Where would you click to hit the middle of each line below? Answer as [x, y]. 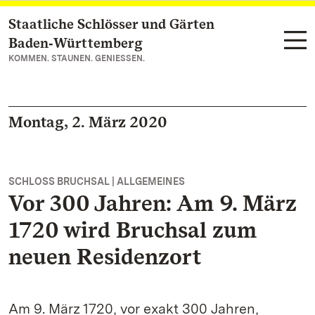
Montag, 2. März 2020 [88, 122]
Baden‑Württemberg [76, 43]
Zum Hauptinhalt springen [95, 25]
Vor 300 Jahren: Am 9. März [153, 203]
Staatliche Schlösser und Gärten [111, 24]
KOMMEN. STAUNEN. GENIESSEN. [77, 58]
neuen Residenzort [105, 256]
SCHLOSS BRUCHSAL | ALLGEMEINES [97, 181]
